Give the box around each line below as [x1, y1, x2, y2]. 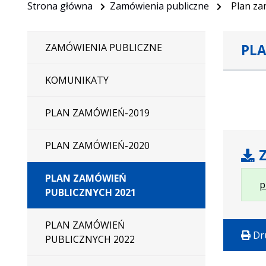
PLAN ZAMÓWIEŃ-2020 [45, 139, 150, 152]
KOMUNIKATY [45, 74, 109, 87]
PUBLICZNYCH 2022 [45, 233, 135, 246]
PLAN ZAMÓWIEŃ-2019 [45, 106, 150, 119]
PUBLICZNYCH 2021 [45, 186, 136, 199]
